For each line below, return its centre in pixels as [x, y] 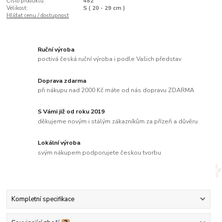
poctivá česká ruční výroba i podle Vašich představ [110, 59]
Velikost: [17, 8]
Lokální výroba [59, 143]
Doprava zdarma [62, 81]
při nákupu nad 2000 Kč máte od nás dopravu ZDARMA [116, 90]
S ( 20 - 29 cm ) [104, 8]
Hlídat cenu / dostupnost [38, 16]
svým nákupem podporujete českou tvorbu [100, 152]
